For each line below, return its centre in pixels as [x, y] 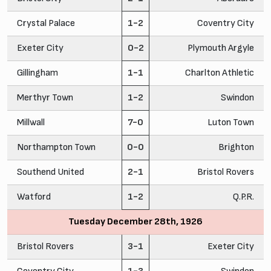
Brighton [236, 147]
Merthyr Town [45, 97]
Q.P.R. [243, 197]
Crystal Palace [46, 23]
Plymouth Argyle [221, 48]
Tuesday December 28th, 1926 [135, 221]
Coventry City [226, 23]
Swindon [237, 97]
